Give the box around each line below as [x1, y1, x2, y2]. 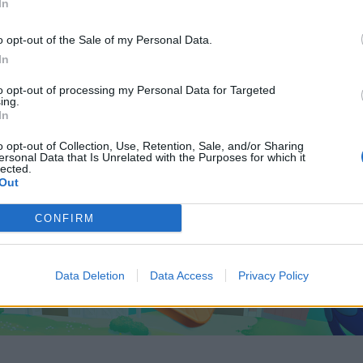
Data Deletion [54, 269, 125, 282]
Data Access [149, 269, 213, 282]
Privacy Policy [237, 269, 309, 282]
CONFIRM [34, 211, 95, 224]
